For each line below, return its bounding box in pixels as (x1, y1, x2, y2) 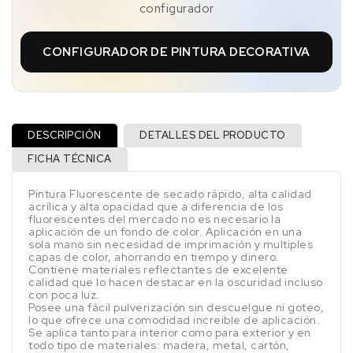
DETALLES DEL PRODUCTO (139, 128, 286, 143)
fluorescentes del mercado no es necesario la (28, 212, 281, 227)
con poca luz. (28, 288, 100, 303)
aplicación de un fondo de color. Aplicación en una (28, 225, 302, 240)
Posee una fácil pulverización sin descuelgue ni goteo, (28, 300, 324, 315)
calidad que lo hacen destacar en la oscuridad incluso (28, 275, 323, 290)
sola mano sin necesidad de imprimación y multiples (28, 237, 313, 252)
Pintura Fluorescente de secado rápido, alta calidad (28, 187, 312, 202)
